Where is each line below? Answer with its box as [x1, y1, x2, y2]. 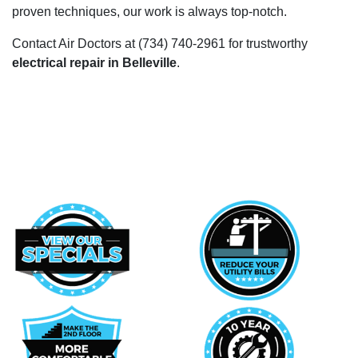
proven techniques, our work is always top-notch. [12, 4, 287, 18]
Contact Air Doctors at [12, 36, 138, 50]
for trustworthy [225, 36, 308, 50]
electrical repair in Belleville [12, 55, 177, 70]
